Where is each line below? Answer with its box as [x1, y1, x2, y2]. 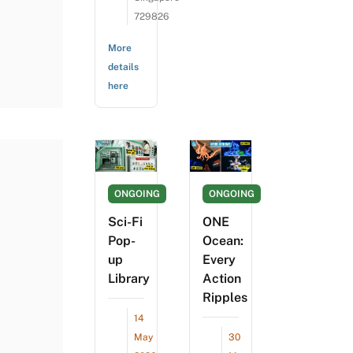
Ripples [203, 290, 247, 306]
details [108, 61, 139, 72]
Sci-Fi [108, 214, 143, 230]
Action [203, 271, 241, 287]
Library [108, 271, 150, 287]
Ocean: [203, 233, 243, 249]
